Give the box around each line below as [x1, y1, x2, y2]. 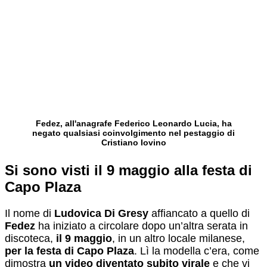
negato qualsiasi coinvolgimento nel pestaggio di [32, 128, 235, 138]
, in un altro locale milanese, [112, 232, 245, 244]
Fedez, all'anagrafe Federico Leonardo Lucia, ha [35, 118, 232, 128]
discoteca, [5, 232, 56, 244]
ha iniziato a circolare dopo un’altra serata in [35, 219, 248, 232]
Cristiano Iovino [101, 137, 166, 147]
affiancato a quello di [148, 207, 250, 219]
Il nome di [5, 207, 54, 219]
